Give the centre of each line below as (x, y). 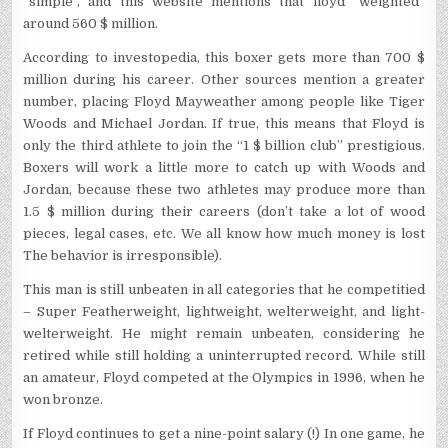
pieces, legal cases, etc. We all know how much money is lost (224, 233)
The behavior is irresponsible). (123, 255)
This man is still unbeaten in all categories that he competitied (224, 289)
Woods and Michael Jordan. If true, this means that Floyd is (224, 123)
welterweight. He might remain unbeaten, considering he (224, 333)
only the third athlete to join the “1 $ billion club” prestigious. (224, 145)
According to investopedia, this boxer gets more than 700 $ (224, 57)
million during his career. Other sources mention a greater (224, 79)
